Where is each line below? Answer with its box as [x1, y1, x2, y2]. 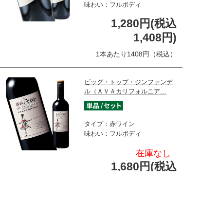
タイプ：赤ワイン [84, 120, 135, 127]
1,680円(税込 [111, 160, 177, 173]
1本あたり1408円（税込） [96, 50, 177, 58]
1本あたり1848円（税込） [96, 193, 177, 201]
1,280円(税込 [111, 17, 177, 30]
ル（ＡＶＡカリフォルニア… [84, 87, 166, 95]
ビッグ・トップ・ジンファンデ [84, 78, 173, 86]
